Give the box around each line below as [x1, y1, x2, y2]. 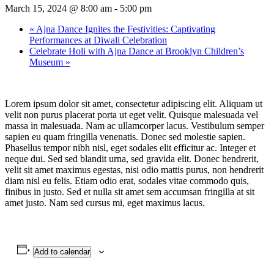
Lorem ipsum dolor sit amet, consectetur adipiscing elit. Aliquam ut [5, 98, 262, 109]
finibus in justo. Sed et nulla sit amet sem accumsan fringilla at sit [5, 186, 254, 197]
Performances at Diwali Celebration [29, 34, 167, 45]
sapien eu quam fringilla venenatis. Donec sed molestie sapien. [5, 131, 245, 142]
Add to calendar [34, 246, 90, 256]
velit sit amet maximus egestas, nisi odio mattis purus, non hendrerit [5, 164, 264, 175]
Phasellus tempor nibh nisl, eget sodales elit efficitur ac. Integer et [5, 142, 256, 153]
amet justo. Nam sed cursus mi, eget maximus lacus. [5, 197, 205, 208]
